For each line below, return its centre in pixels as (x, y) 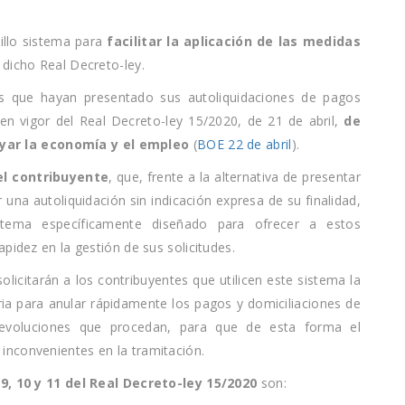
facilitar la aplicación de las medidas (234, 41)
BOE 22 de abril (245, 144)
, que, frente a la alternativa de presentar (235, 176)
